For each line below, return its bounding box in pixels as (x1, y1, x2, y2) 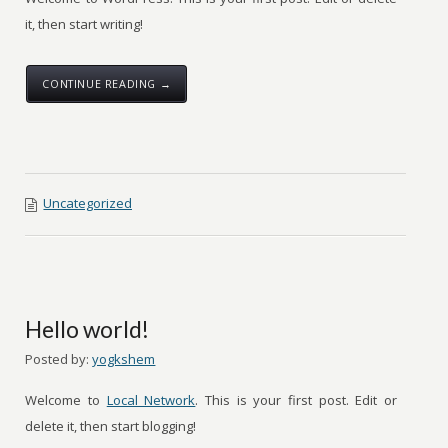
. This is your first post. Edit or (195, 391, 397, 409)
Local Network (106, 391, 196, 409)
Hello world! (25, 315, 150, 343)
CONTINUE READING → (42, 76, 172, 91)
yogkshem (92, 350, 156, 368)
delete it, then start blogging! (25, 417, 197, 435)
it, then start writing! (25, 15, 144, 33)
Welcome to (25, 391, 107, 409)
